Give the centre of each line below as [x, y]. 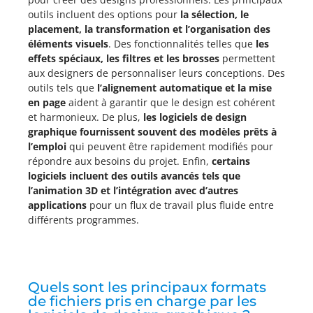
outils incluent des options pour [104, 14]
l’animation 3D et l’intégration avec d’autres [133, 190]
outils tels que [63, 88]
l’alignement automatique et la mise [184, 88]
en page [47, 102]
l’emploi [47, 146]
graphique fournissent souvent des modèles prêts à [152, 132]
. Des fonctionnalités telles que [182, 44]
